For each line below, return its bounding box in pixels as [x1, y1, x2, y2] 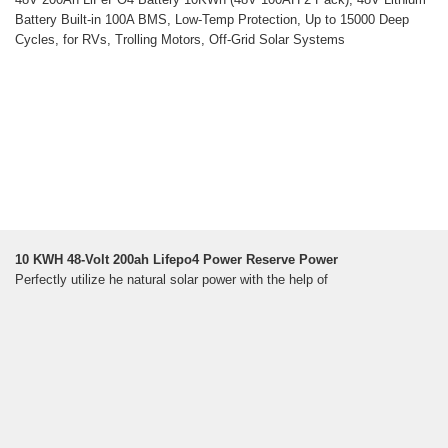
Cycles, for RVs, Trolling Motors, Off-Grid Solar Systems [15, 32, 345, 48]
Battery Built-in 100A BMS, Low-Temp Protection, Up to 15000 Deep [15, 12, 409, 28]
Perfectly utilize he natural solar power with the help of [15, 272, 328, 288]
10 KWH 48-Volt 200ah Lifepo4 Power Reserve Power [15, 252, 338, 268]
